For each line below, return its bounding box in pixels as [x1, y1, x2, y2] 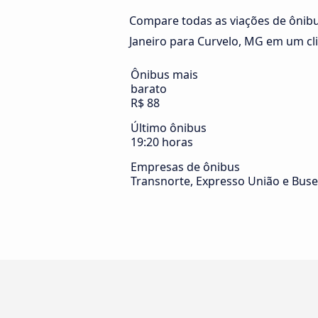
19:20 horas [131, 134, 193, 150]
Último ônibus [131, 120, 207, 136]
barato [131, 81, 167, 97]
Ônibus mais [131, 67, 198, 83]
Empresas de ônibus [131, 159, 240, 175]
